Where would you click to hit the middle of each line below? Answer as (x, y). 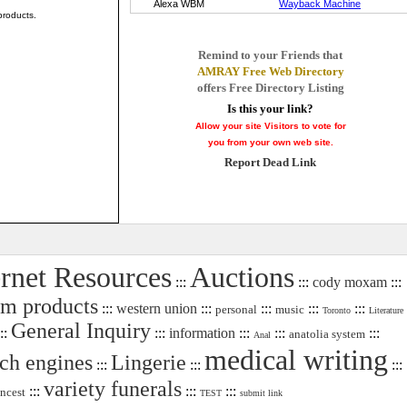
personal (236, 309)
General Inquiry (80, 331)
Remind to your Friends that (270, 55)
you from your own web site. (270, 142)
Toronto (336, 310)
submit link (261, 393)
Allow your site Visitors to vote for (270, 126)
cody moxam (350, 282)
